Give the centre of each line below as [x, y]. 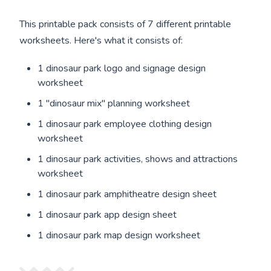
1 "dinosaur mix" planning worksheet [114, 104]
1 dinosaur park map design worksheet [119, 236]
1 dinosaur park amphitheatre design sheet [127, 194]
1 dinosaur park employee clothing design [125, 124]
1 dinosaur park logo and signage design [122, 69]
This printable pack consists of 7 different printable [126, 24]
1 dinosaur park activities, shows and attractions [138, 159]
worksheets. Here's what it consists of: [101, 41]
